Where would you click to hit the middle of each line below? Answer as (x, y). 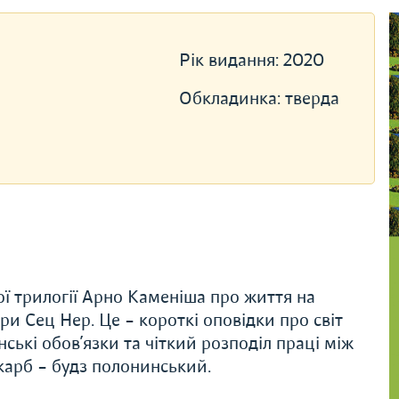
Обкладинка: (232, 98)
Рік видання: (231, 60)
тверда (312, 98)
